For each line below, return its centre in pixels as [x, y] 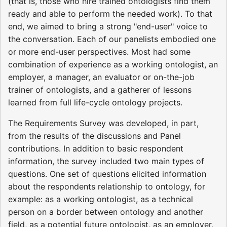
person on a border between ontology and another [106, 212]
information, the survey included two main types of [106, 161]
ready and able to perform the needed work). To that [110, 14]
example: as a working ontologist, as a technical [101, 199]
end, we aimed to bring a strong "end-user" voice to [108, 27]
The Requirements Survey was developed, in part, [103, 123]
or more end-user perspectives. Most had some [99, 52]
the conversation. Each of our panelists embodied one [112, 39]
